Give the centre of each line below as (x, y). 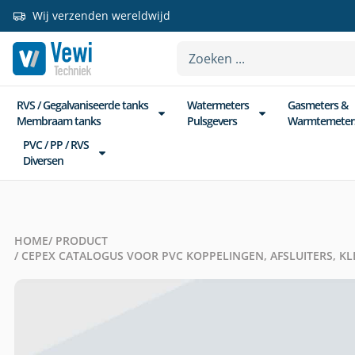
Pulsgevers (212, 121)
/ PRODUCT (78, 240)
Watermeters (218, 105)
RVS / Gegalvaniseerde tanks (82, 105)
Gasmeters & (318, 105)
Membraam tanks (59, 121)
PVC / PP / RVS (55, 145)
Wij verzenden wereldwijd (101, 15)
